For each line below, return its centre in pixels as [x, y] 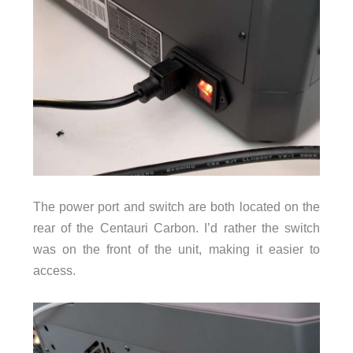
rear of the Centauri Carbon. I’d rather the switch [176, 228]
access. [54, 271]
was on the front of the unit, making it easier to [176, 249]
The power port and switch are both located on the [176, 207]
